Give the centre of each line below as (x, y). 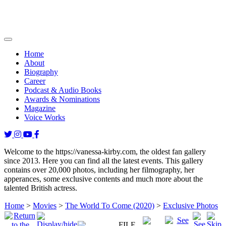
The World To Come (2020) (110, 206)
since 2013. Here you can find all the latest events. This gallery (104, 161)
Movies (45, 206)
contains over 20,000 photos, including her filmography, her (99, 170)
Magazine (40, 108)
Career (35, 81)
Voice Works (45, 117)
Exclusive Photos (190, 206)
